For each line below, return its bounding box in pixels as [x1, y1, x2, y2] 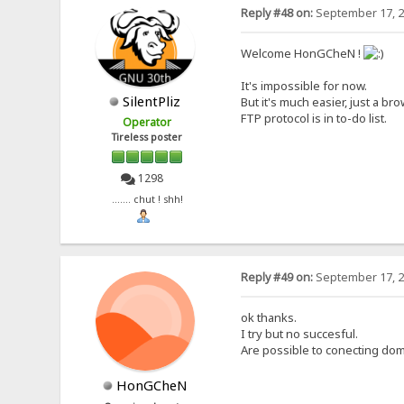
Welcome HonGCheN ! [240, 45, 363, 62]
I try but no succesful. [240, 326, 358, 343]
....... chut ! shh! [111, 192, 183, 206]
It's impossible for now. [240, 78, 367, 95]
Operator [123, 115, 172, 131]
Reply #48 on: [240, 5, 313, 22]
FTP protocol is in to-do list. [240, 110, 387, 127]
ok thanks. [240, 309, 297, 326]
